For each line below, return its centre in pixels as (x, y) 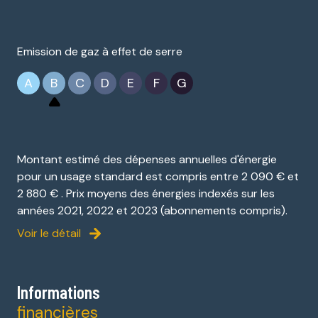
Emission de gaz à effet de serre (100, 51)
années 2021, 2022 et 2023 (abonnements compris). (152, 210)
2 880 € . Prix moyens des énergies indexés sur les (146, 193)
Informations (59, 291)
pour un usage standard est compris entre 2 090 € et (158, 176)
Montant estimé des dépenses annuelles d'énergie (147, 159)
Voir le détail (49, 233)
